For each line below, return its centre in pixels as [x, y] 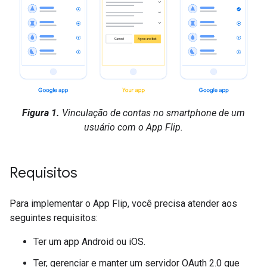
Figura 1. [41, 113]
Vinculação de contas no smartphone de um [152, 113]
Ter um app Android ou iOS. [89, 242]
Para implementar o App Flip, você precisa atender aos [123, 204]
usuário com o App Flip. [133, 128]
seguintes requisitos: [54, 218]
